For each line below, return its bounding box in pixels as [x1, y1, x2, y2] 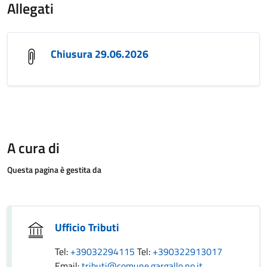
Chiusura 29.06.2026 [51, 46, 148, 62]
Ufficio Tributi [55, 219, 119, 235]
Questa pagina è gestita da [7, 163, 101, 176]
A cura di [7, 137, 60, 159]
